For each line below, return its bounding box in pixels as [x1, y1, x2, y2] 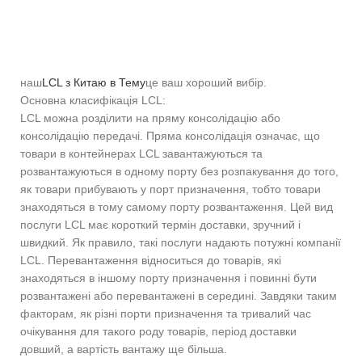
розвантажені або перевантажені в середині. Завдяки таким [20, 288, 337, 302]
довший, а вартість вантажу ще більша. [20, 342, 227, 356]
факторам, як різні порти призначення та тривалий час [20, 306, 311, 320]
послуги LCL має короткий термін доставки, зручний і [20, 217, 301, 231]
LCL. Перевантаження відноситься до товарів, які [20, 253, 281, 267]
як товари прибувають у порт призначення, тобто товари [20, 182, 321, 196]
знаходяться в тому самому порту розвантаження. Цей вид [20, 200, 333, 213]
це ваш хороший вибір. [145, 75, 267, 89]
